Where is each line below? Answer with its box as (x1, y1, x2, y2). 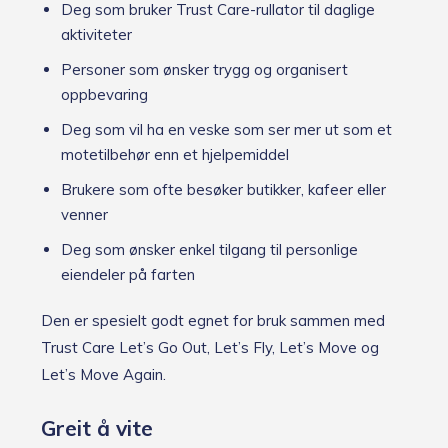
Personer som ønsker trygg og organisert (61, 59, 348, 79)
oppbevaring (61, 84, 148, 104)
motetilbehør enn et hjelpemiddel (61, 144, 289, 164)
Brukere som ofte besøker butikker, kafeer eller (61, 179, 386, 199)
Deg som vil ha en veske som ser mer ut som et (61, 119, 392, 139)
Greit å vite (41, 414, 153, 441)
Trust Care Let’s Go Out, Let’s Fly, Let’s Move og (41, 337, 379, 357)
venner (61, 204, 108, 224)
